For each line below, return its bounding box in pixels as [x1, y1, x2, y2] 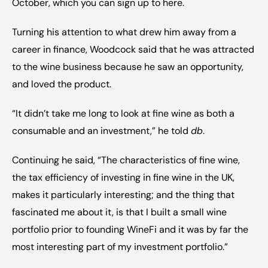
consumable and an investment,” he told [12, 124, 191, 137]
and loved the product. [12, 78, 111, 90]
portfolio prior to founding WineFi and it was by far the [12, 223, 248, 236]
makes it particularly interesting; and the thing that [12, 188, 234, 201]
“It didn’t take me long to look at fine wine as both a [12, 107, 234, 120]
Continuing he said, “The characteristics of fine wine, [12, 154, 240, 166]
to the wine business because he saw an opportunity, [12, 60, 243, 73]
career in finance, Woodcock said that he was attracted [12, 43, 254, 56]
